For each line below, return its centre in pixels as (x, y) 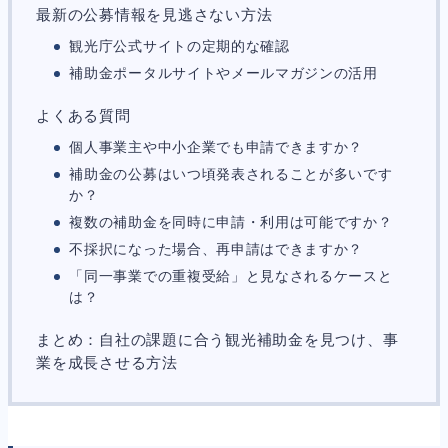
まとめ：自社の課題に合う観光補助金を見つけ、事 (217, 339)
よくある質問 (83, 115)
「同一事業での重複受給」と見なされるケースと (231, 276)
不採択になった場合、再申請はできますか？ (216, 249)
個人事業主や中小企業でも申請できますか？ (216, 147)
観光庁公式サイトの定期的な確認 (179, 46)
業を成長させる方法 (107, 362)
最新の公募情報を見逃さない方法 (154, 14)
